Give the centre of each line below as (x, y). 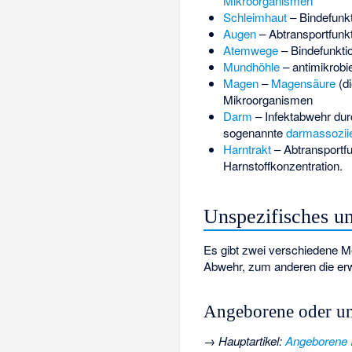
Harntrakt (247, 148)
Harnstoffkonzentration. (282, 165)
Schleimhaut (255, 16)
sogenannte (254, 132)
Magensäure (303, 82)
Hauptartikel (249, 340)
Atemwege (250, 49)
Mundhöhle (251, 66)
